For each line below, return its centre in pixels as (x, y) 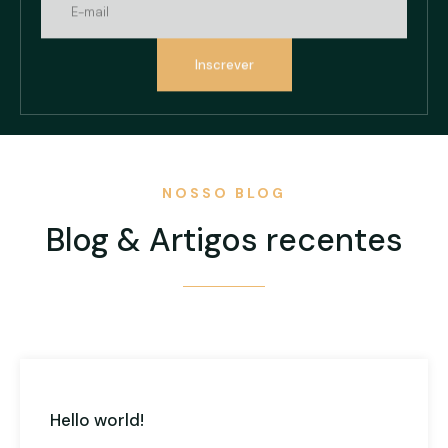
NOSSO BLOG (224, 192)
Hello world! (97, 419)
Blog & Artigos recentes (224, 239)
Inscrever (224, 62)
